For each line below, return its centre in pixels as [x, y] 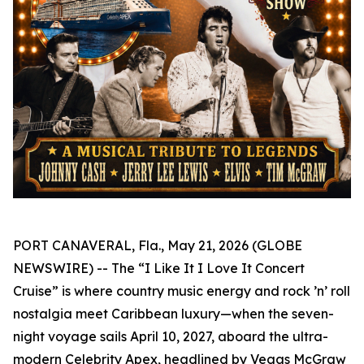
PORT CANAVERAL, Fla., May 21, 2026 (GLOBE [158, 245]
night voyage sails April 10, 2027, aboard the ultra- [171, 336]
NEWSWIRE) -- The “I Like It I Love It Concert [159, 268]
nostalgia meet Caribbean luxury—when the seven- [173, 313]
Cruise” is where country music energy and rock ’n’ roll [182, 290]
